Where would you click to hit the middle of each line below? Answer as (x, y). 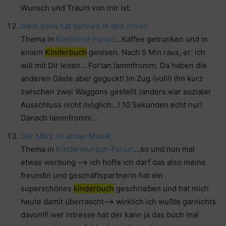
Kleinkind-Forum (86, 39)
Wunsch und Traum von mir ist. (76, 8)
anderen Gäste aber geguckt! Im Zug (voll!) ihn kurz (112, 79)
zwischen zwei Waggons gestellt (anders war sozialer (116, 92)
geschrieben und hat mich (161, 189)
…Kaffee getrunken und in (162, 39)
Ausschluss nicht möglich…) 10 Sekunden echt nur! (111, 105)
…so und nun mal (164, 149)
